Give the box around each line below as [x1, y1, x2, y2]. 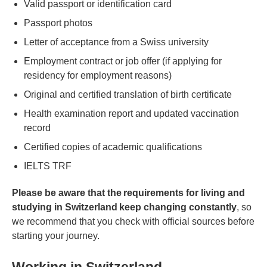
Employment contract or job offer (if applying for [24, 55, 222, 66]
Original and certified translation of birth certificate [24, 89, 232, 100]
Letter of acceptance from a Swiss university [24, 36, 209, 47]
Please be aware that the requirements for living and [12, 188, 245, 198]
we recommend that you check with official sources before [12, 216, 254, 227]
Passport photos [24, 17, 92, 28]
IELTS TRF [24, 160, 74, 171]
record [24, 122, 52, 133]
